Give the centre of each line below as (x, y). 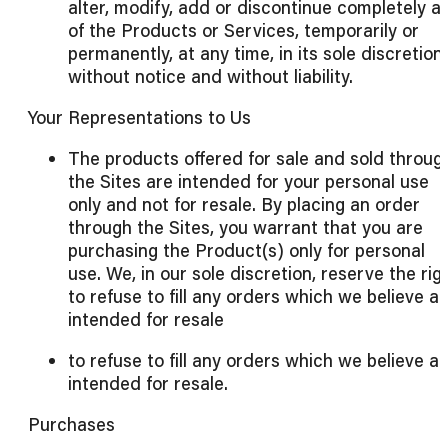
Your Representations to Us (139, 117)
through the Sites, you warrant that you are (245, 227)
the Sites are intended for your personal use (248, 181)
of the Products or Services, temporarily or (243, 30)
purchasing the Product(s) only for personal (246, 250)
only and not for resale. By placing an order (244, 204)
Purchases (71, 424)
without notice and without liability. (210, 76)
